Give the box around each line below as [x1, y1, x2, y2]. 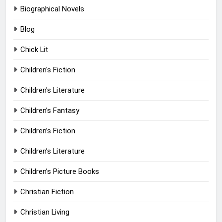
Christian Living [20, 208, 69, 217]
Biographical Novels [20, 4, 84, 14]
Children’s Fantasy [20, 106, 79, 115]
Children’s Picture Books [20, 167, 99, 176]
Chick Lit [20, 45, 48, 55]
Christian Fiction [20, 187, 74, 197]
